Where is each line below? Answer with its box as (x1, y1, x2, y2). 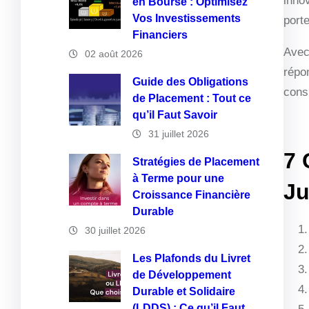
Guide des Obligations (132, 76, 248, 88)
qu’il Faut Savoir (132, 109, 217, 121)
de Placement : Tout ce (132, 92, 251, 104)
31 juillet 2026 (148, 128, 209, 139)
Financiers (132, 29, 188, 41)
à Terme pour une (132, 172, 224, 184)
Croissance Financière (132, 189, 250, 201)
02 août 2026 (85, 48, 143, 59)
